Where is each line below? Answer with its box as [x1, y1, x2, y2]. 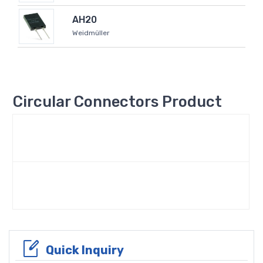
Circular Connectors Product [13, 92, 222, 110]
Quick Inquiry [46, 242, 124, 257]
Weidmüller [72, 29, 110, 38]
